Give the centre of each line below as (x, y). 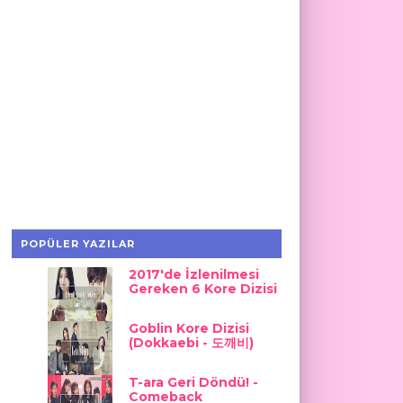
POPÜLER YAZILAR (77, 244)
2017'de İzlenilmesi (193, 274)
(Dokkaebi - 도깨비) (191, 343)
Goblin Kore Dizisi (188, 328)
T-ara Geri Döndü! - (193, 382)
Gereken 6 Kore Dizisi (202, 289)
